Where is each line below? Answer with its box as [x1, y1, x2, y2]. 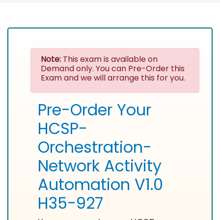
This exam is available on [61, 54, 158, 65]
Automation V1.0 [38, 173, 163, 195]
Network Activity [38, 155, 162, 177]
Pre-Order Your [38, 99, 151, 121]
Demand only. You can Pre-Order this [41, 63, 185, 74]
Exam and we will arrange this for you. [41, 72, 185, 83]
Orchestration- [38, 136, 152, 158]
